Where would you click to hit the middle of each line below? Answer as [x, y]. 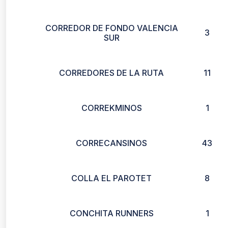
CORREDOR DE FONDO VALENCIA [111, 28]
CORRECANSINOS [111, 143]
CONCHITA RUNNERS [111, 213]
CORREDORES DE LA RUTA [111, 73]
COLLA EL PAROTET [111, 178]
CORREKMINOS [111, 108]
